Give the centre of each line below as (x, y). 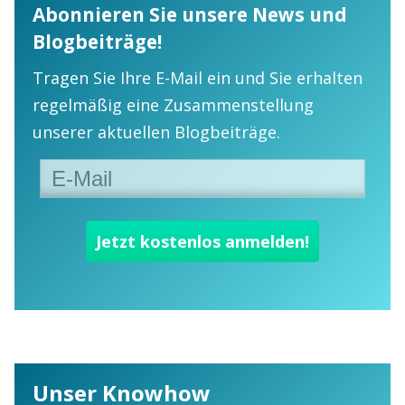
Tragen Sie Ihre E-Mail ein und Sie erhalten (198, 77)
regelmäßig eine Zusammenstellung (173, 104)
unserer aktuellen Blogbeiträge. (156, 132)
